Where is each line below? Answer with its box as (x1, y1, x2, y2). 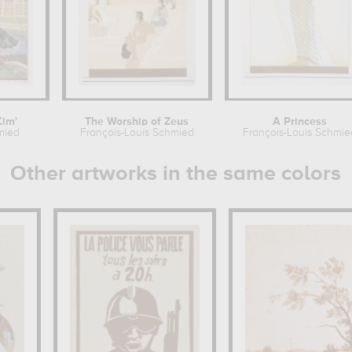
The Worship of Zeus (85, 116, 189, 127)
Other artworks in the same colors (9, 163, 341, 185)
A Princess (273, 116, 328, 127)
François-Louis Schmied (79, 127, 194, 138)
